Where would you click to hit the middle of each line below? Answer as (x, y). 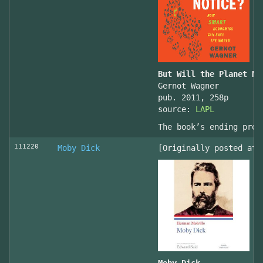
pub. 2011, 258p (193, 97)
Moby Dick (79, 148)
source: (177, 109)
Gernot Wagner (188, 86)
